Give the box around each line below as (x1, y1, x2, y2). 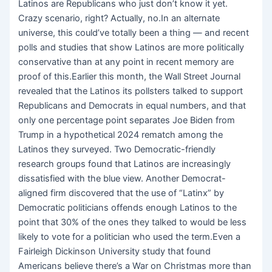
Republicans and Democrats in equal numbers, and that (18, 100, 246, 112)
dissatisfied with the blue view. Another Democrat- (18, 173, 226, 185)
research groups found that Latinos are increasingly (18, 158, 231, 170)
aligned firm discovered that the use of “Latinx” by (18, 188, 225, 199)
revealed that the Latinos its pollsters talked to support (18, 86, 243, 97)
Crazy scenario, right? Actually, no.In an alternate (18, 13, 220, 24)
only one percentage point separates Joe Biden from (18, 115, 236, 126)
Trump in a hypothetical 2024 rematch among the (18, 129, 223, 141)
